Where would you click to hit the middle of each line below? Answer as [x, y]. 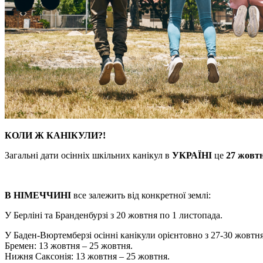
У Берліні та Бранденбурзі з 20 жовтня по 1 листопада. [114, 215]
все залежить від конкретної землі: [141, 195]
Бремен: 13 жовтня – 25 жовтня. [69, 246]
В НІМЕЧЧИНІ [38, 195]
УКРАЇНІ [192, 155]
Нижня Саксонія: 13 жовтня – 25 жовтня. [87, 256]
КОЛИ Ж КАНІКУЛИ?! [55, 135]
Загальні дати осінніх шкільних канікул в [88, 155]
